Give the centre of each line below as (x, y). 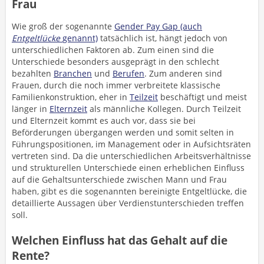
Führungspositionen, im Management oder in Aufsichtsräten (131, 144)
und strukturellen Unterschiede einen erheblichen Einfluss (128, 168)
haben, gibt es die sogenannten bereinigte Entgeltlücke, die (129, 191)
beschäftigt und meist (202, 97)
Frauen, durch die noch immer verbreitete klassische (116, 85)
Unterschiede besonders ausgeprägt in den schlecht (115, 62)
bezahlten (33, 73)
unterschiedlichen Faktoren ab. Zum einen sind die (113, 50)
